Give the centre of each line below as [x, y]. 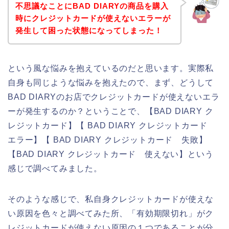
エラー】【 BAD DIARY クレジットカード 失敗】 [108, 140]
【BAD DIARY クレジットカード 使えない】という [111, 154]
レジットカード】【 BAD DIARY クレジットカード [112, 125]
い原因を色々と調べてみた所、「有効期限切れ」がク [111, 213]
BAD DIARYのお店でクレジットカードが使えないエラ [114, 97]
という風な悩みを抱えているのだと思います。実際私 [111, 68]
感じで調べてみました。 [55, 168]
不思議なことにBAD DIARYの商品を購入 [92, 6]
